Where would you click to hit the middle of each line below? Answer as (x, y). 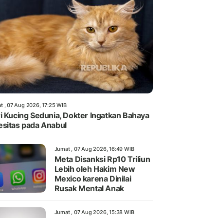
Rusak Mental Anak (89, 189)
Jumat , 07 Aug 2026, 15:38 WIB (94, 212)
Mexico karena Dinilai (93, 179)
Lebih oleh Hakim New (95, 169)
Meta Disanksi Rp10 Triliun (102, 159)
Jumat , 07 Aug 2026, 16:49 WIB (94, 149)
